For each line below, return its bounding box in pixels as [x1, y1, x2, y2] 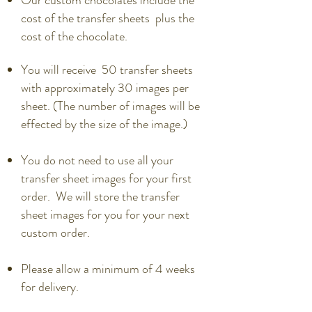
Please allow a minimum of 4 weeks [21, 260, 195, 278]
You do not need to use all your [21, 151, 173, 169]
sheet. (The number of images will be [21, 97, 200, 115]
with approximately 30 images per [21, 79, 189, 97]
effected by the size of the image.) [21, 115, 187, 133]
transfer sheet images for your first [21, 169, 192, 187]
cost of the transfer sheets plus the [21, 9, 194, 27]
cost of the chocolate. [21, 27, 127, 45]
